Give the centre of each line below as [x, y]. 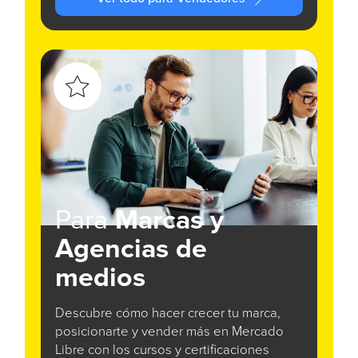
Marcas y [169, 221]
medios [100, 278]
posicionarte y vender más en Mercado [169, 332]
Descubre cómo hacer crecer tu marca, [168, 314]
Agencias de [131, 250]
